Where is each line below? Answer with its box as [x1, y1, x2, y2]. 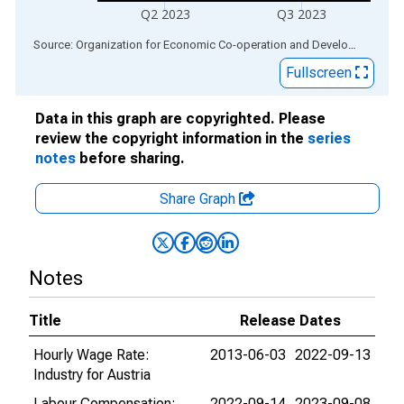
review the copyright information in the [35, 130, 308, 147]
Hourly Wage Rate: [33, 346, 150, 363]
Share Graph [160, 190, 239, 207]
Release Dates [240, 312, 341, 329]
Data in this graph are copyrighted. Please [35, 110, 326, 127]
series [308, 130, 351, 147]
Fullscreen [286, 64, 355, 81]
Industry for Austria [33, 366, 151, 383]
